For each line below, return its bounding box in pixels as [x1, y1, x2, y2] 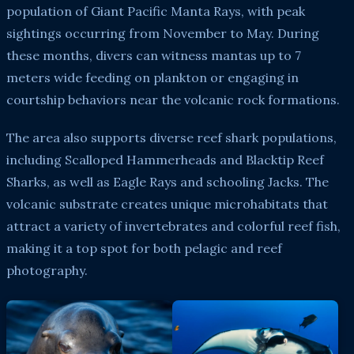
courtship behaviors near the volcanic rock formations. [6, 91, 340, 107]
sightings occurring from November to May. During [6, 24, 319, 41]
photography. [6, 262, 88, 278]
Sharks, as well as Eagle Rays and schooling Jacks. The [6, 173, 329, 190]
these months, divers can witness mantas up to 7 [6, 47, 301, 63]
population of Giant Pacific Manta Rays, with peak [6, 2, 305, 19]
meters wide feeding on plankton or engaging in [6, 69, 299, 85]
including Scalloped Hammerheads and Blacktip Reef [6, 151, 324, 168]
